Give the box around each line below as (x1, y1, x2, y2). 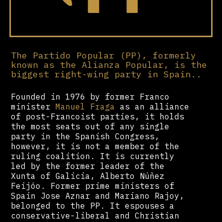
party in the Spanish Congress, (11, 131, 160, 141)
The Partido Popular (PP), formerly (11, 50, 197, 61)
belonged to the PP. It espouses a (11, 200, 175, 211)
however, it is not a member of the (11, 141, 180, 151)
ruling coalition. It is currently (11, 151, 175, 161)
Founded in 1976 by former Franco (11, 91, 170, 102)
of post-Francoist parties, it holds (11, 111, 185, 121)
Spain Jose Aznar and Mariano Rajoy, (11, 190, 185, 201)
